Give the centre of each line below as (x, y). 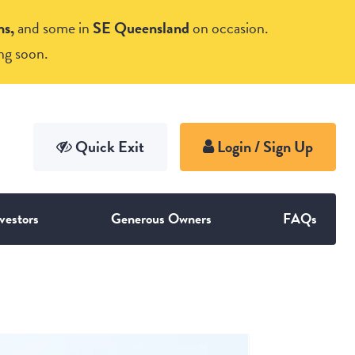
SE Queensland (139, 28)
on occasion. (229, 28)
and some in (53, 28)
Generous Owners (161, 219)
